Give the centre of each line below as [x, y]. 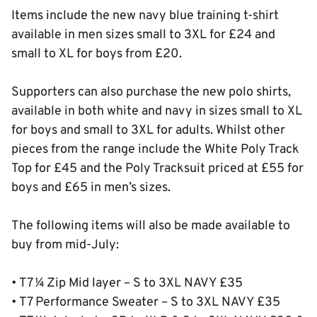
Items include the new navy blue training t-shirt [145, 16]
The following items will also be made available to [151, 226]
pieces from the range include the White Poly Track [155, 150]
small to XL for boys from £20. [97, 54]
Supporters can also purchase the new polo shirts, [151, 92]
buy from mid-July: [65, 245]
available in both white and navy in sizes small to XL [157, 111]
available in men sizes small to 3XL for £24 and [143, 35]
